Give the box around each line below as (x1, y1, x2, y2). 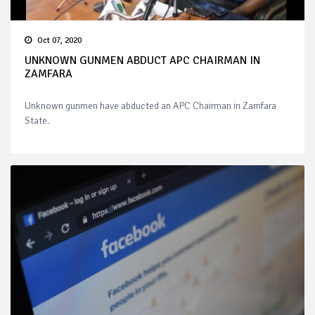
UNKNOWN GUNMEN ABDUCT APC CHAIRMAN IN (25, 53, 260, 67)
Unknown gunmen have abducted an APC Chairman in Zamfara (25, 99, 276, 112)
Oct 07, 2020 (37, 34, 82, 46)
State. (25, 114, 49, 127)
